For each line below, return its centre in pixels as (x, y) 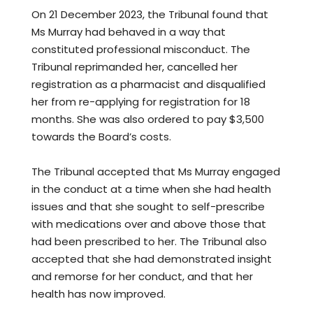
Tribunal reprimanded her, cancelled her (134, 67)
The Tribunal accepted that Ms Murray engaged (156, 172)
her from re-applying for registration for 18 (141, 102)
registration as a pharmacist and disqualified (148, 85)
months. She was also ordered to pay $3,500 (148, 119)
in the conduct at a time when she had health (151, 189)
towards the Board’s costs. (101, 137)
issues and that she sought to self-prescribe (148, 207)
